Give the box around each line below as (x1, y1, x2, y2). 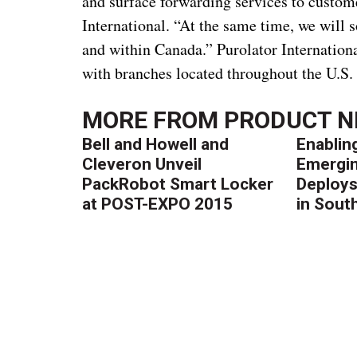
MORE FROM (82, 105, 225, 134)
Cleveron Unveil (82, 154, 202, 174)
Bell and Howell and (82, 134, 229, 154)
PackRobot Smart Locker (82, 174, 274, 194)
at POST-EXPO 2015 (82, 194, 233, 214)
